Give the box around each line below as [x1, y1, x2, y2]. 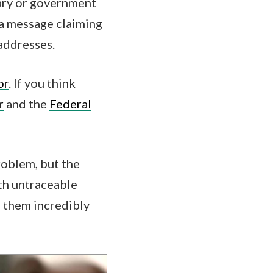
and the [4, 96, 49, 111]
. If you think [9, 75, 76, 90]
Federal [49, 96, 91, 111]
